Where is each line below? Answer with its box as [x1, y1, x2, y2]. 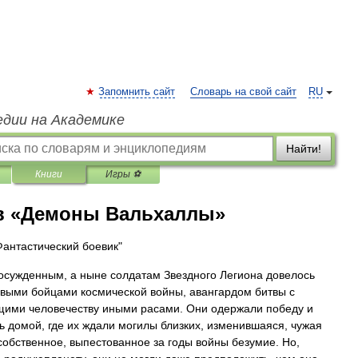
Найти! [286, 142, 321, 155]
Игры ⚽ [105, 169, 141, 180]
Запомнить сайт [98, 86, 175, 97]
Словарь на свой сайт [190, 86, 296, 97]
